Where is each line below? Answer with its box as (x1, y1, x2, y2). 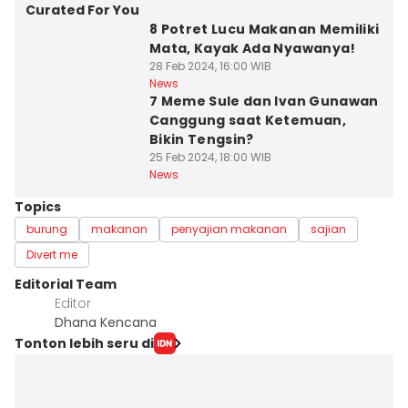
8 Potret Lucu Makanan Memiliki (148, 20, 380, 38)
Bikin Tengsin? (148, 130, 254, 148)
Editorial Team (15, 275, 117, 293)
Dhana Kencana (55, 313, 157, 331)
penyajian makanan (171, 221, 287, 237)
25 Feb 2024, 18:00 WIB (148, 149, 271, 165)
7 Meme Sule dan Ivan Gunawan (148, 92, 379, 110)
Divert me (26, 247, 77, 262)
